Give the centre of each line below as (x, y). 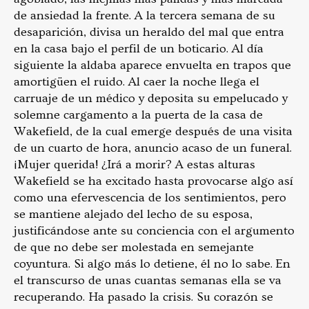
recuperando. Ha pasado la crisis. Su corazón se (143, 297)
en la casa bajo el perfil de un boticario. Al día (139, 48)
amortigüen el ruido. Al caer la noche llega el (137, 81)
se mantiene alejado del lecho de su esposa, (133, 214)
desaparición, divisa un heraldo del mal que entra (149, 32)
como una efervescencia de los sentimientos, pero (150, 197)
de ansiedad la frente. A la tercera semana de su (144, 15)
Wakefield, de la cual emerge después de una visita (153, 131)
